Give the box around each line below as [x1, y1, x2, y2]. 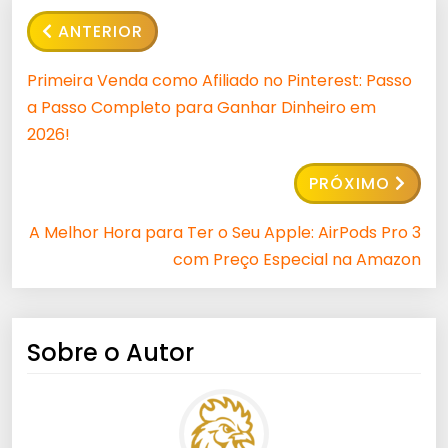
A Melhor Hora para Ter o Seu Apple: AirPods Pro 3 [29, 221, 421, 245]
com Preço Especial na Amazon [173, 248, 421, 272]
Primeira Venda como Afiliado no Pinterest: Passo [27, 69, 412, 93]
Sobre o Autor [27, 336, 194, 370]
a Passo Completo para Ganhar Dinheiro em [27, 96, 376, 120]
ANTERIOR [58, 20, 143, 44]
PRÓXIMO [309, 172, 390, 196]
